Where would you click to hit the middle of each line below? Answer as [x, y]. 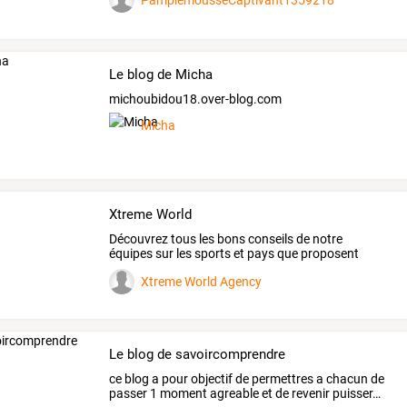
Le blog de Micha [161, 75]
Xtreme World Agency [202, 281]
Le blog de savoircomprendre [198, 355]
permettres [282, 378]
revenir [310, 393]
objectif [211, 378]
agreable [233, 393]
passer [129, 393]
